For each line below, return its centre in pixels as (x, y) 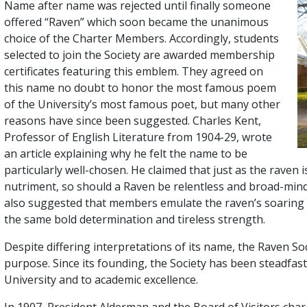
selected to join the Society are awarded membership (139, 54)
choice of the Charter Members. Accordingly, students (141, 38)
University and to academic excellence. (101, 279)
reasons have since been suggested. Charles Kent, (132, 120)
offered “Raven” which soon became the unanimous (136, 22)
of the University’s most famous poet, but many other (142, 104)
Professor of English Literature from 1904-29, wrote (138, 137)
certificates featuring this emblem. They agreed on (133, 71)
